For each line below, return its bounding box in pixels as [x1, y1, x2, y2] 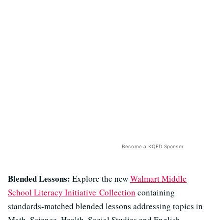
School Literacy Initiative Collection [8, 187, 136, 198]
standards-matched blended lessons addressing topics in [8, 200, 203, 212]
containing [136, 187, 175, 198]
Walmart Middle [130, 173, 187, 184]
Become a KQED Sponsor [121, 143, 184, 149]
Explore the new [70, 173, 130, 184]
